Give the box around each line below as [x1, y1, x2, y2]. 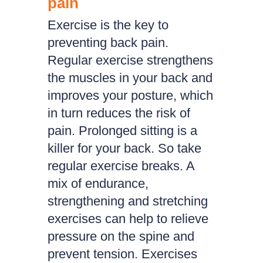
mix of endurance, [47, 176, 149, 191]
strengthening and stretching [47, 194, 208, 208]
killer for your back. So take [47, 141, 201, 156]
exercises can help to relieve [47, 211, 208, 226]
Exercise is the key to [47, 18, 168, 32]
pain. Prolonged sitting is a [47, 123, 197, 138]
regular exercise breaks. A [47, 159, 194, 173]
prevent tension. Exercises [47, 247, 197, 261]
